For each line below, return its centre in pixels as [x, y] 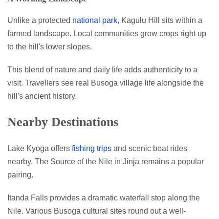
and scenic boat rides [149, 148]
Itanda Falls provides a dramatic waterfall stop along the [104, 197]
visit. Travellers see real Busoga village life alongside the [106, 83]
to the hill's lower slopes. [50, 46]
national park [95, 20]
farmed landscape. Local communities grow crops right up [107, 33]
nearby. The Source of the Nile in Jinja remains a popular [106, 161]
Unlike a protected [40, 20]
